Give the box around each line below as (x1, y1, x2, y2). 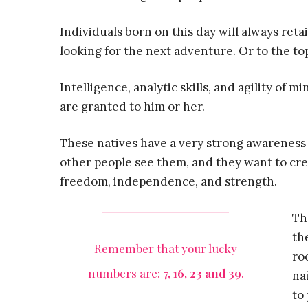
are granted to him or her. (60, 99, 205, 114)
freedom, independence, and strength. (60, 174, 277, 189)
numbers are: (87, 265, 163, 280)
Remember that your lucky (94, 241, 237, 256)
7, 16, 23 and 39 (162, 265, 241, 280)
